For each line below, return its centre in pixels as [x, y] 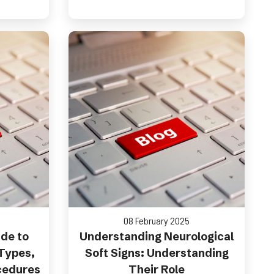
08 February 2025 [157, 220]
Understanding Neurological [157, 236]
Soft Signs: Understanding [157, 253]
